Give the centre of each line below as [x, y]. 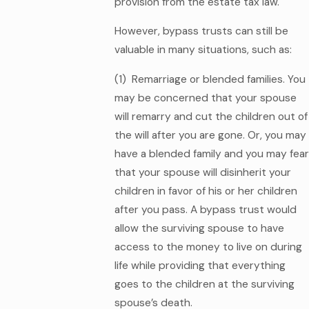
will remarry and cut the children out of [211, 116]
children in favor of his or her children [206, 191]
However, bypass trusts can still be [201, 31]
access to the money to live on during [208, 247]
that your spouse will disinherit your [202, 172]
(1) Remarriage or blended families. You [210, 79]
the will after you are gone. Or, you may [210, 135]
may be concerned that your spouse [205, 98]
